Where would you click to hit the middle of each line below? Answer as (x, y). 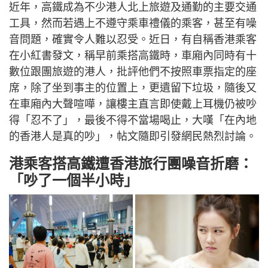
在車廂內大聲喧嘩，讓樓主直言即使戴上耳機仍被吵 (133, 104)
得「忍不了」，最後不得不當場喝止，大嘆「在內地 (133, 120)
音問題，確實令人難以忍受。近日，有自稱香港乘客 (133, 39)
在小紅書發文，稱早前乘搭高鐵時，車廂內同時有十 (133, 55)
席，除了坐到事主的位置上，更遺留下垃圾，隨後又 (133, 88)
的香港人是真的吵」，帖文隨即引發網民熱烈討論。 (133, 136)
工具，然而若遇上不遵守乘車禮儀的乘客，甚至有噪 (133, 23)
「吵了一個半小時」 (78, 180)
